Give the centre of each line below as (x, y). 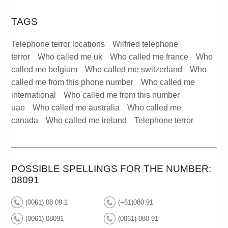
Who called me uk (70, 57)
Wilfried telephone (146, 44)
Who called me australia (76, 108)
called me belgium (45, 70)
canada (25, 121)
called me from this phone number (73, 82)
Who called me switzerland (134, 70)
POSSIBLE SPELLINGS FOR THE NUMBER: (111, 169)
